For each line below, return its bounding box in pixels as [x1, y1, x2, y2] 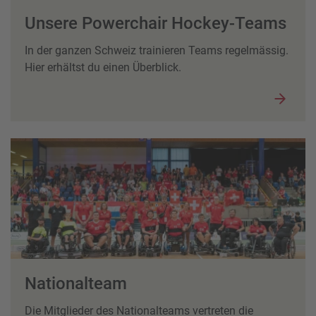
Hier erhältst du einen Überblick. [25, 60, 181, 74]
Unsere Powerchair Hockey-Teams [25, 13, 286, 33]
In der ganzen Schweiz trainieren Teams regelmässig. [25, 43, 288, 57]
